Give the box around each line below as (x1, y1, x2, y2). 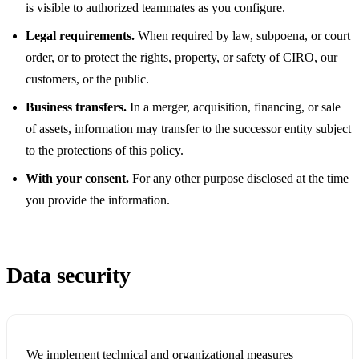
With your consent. (26, 171, 129, 186)
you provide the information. (26, 193, 170, 208)
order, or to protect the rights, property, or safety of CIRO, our (26, 50, 337, 65)
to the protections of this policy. (26, 143, 184, 158)
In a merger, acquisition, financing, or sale (127, 100, 341, 115)
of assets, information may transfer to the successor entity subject (26, 122, 351, 136)
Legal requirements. (26, 29, 135, 43)
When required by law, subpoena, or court (135, 29, 350, 43)
